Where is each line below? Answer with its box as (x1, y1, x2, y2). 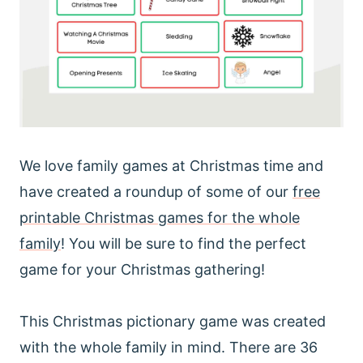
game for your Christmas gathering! (19, 260, 265, 278)
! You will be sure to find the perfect (61, 234, 306, 252)
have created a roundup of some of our (19, 182, 293, 200)
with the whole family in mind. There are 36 (19, 338, 318, 356)
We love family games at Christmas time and (19, 156, 323, 174)
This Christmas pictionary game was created (19, 312, 326, 330)
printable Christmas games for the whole (19, 208, 300, 226)
